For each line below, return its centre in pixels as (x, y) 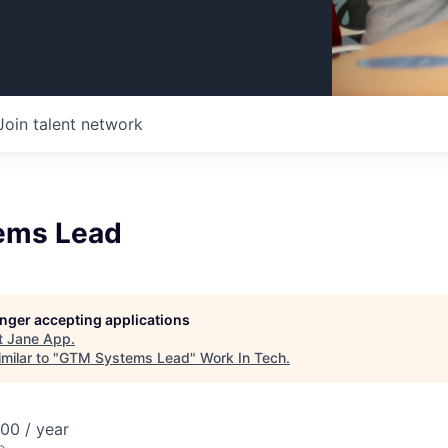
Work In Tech (243, 357)
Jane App (39, 338)
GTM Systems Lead (124, 357)
